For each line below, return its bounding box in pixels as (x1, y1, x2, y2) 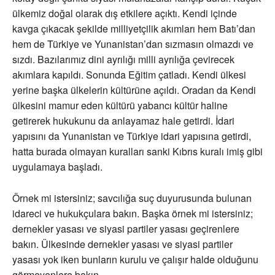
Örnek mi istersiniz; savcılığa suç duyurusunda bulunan (12, 191, 252, 206)
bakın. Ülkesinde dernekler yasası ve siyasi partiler (12, 237, 233, 252)
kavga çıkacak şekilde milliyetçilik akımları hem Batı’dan (12, 21, 255, 36)
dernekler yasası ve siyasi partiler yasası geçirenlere (12, 222, 239, 236)
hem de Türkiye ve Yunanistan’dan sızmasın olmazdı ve (12, 37, 254, 52)
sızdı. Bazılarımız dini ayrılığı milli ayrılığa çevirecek (12, 52, 234, 67)
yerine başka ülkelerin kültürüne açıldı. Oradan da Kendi (12, 83, 256, 98)
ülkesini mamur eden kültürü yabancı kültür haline (12, 98, 228, 113)
